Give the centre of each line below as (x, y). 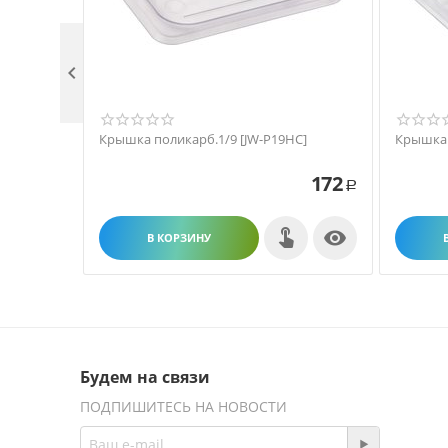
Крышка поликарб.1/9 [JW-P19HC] (203, 139)
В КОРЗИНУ (179, 237)
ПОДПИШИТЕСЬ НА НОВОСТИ (183, 406)
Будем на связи (145, 377)
